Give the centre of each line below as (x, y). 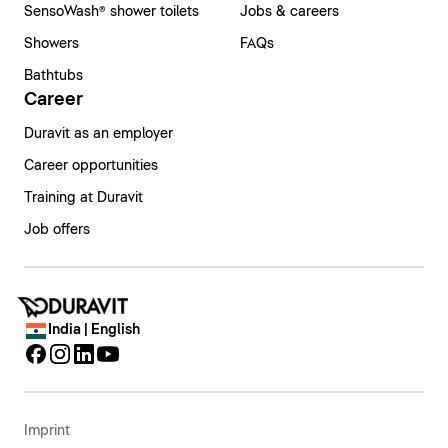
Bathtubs (53, 76)
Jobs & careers (289, 12)
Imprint (47, 431)
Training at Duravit (83, 198)
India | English (94, 330)
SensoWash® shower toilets (111, 12)
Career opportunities (91, 166)
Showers (51, 44)
